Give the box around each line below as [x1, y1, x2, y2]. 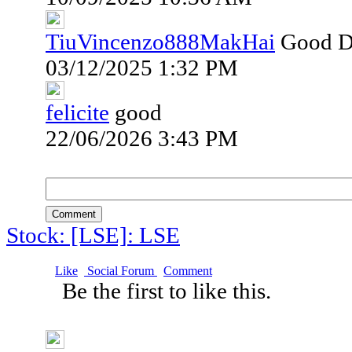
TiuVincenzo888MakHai [46, 29, 275, 54]
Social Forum [84, 264, 157, 277]
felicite [46, 100, 109, 125]
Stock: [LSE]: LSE [6, 222, 180, 247]
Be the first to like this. [62, 278, 277, 303]
